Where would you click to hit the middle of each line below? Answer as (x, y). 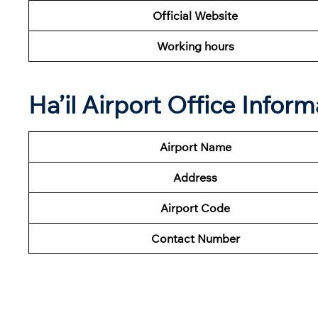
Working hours (195, 46)
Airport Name (195, 147)
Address (195, 177)
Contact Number (195, 238)
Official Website (195, 15)
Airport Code (195, 208)
